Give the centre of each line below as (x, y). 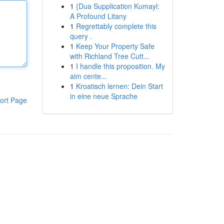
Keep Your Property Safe (115, 46)
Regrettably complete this (116, 26)
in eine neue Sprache (103, 96)
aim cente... (88, 76)
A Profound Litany (98, 16)
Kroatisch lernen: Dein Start (119, 86)
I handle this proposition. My (120, 66)
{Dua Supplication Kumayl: (117, 6)
